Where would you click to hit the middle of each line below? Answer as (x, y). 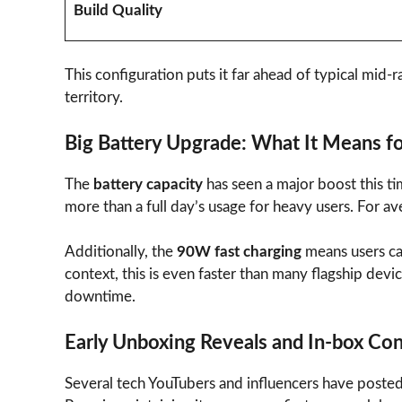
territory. (94, 98)
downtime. (100, 297)
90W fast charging (239, 252)
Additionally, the (121, 252)
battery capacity (148, 184)
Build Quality (118, 10)
